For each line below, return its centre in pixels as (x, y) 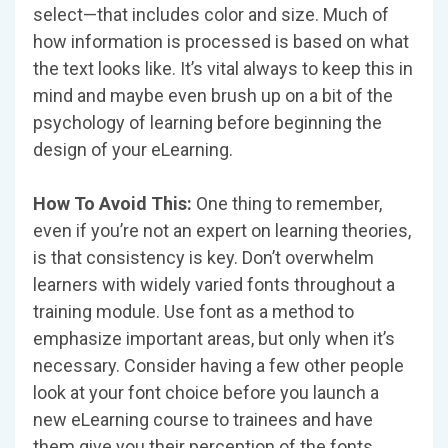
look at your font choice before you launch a (206, 393)
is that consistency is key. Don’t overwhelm (203, 258)
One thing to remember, (289, 204)
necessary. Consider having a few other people (218, 366)
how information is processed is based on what (221, 42)
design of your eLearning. (133, 150)
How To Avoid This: (114, 204)
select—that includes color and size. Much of (211, 15)
